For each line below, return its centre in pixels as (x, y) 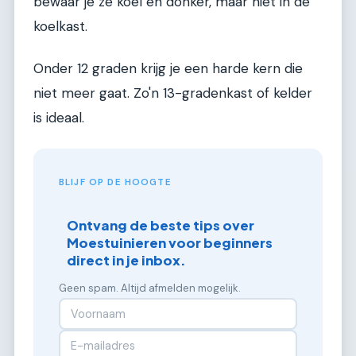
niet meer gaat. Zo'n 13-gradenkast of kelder (173, 93)
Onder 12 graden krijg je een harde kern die (168, 69)
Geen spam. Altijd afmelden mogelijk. (150, 288)
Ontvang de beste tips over (161, 226)
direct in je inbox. (127, 261)
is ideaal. (59, 118)
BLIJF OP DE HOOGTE (115, 182)
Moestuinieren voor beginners (170, 243)
